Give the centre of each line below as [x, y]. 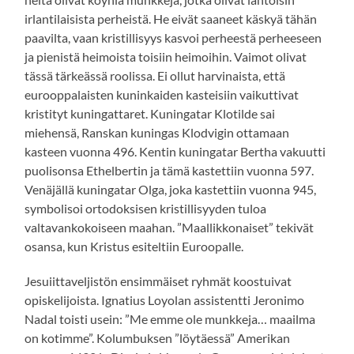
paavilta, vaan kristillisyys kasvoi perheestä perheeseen [173, 38]
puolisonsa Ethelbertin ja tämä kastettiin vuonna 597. [169, 171]
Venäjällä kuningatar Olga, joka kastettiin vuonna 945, [171, 190]
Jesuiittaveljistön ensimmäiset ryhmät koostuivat [158, 281]
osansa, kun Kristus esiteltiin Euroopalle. [134, 247]
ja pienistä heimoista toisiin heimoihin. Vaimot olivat [166, 57]
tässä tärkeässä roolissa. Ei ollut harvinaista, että [155, 76]
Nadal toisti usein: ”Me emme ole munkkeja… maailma [170, 319]
